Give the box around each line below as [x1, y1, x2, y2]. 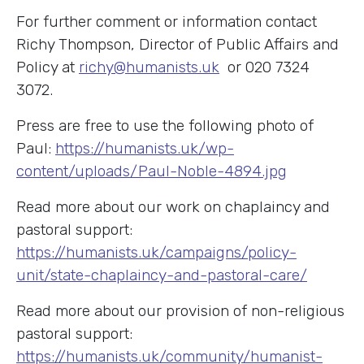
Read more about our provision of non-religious [16, 301, 344, 320]
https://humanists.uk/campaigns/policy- [16, 242, 297, 262]
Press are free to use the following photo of [16, 115, 314, 135]
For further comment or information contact [16, 11, 317, 31]
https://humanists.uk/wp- [55, 138, 234, 158]
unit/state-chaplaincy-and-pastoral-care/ [16, 265, 307, 284]
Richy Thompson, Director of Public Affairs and [16, 34, 339, 54]
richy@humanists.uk [79, 57, 219, 76]
